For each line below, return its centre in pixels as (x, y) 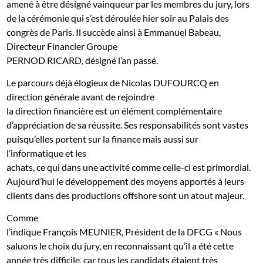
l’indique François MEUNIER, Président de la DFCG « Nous (124, 231)
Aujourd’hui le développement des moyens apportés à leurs (126, 181)
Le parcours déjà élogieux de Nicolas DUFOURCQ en (113, 82)
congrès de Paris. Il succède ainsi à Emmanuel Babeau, (114, 32)
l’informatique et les (47, 153)
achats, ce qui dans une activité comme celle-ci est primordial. (129, 167)
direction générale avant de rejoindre (81, 96)
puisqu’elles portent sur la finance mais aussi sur (103, 139)
